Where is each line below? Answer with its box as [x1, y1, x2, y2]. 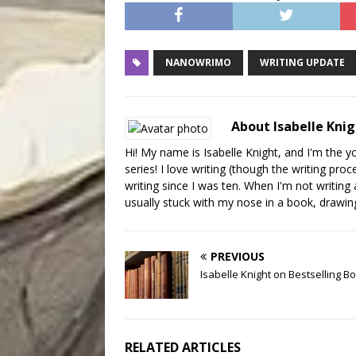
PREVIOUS [211, 249, 265, 265]
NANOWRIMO [165, 56, 231, 70]
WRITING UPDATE [260, 56, 345, 70]
